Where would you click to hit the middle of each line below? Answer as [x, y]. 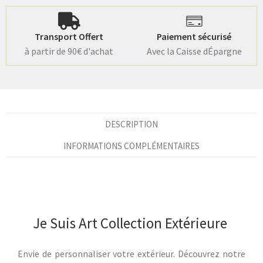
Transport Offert [69, 37]
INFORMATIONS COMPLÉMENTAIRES [131, 146]
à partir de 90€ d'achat [69, 51]
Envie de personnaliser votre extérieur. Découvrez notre [131, 254]
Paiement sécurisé [194, 37]
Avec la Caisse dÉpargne [194, 51]
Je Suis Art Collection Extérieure [131, 223]
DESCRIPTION [131, 124]
